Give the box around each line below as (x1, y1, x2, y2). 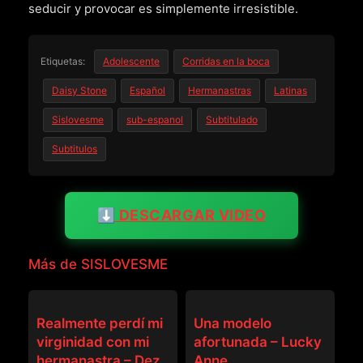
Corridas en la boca (182, 55, 270, 68)
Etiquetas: (41, 55, 85, 68)
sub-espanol (126, 113, 183, 126)
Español (130, 84, 165, 97)
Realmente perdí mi (36, 315, 163, 332)
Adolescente (103, 55, 160, 68)
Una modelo (194, 315, 271, 332)
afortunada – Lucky (194, 334, 322, 351)
